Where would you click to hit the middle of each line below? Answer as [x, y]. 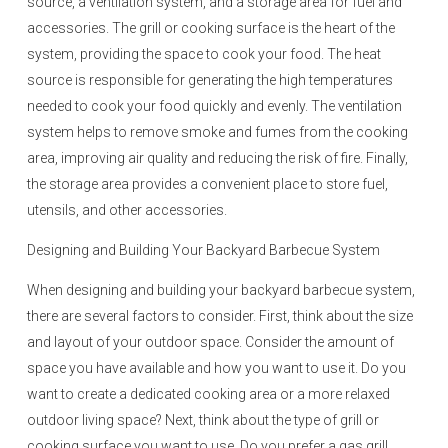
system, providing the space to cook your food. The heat [204, 54]
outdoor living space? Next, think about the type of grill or [203, 420]
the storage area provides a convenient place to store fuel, [207, 184]
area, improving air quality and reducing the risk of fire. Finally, [217, 158]
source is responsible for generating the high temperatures [210, 80]
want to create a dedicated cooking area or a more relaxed [208, 394]
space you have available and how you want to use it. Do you [216, 368]
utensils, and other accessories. [127, 210]
